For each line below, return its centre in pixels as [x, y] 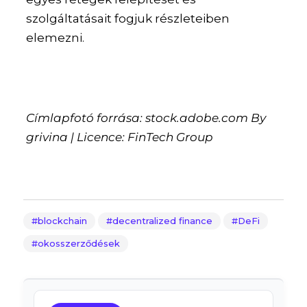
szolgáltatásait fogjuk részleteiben [128, 18]
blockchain [62, 220]
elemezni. [56, 37]
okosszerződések [78, 243]
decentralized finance [162, 220]
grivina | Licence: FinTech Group [120, 137]
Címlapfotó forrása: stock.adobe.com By [146, 118]
